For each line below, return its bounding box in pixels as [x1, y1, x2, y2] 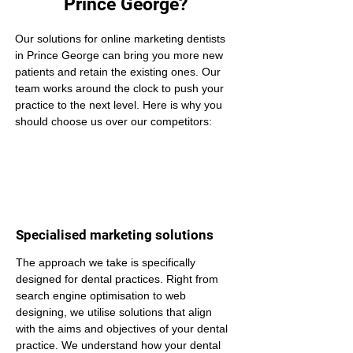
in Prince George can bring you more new [15, 49, 226, 61]
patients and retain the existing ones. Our [15, 65, 224, 78]
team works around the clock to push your [15, 82, 227, 95]
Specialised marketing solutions [16, 227, 214, 243]
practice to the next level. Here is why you [15, 98, 225, 111]
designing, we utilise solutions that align [16, 306, 215, 318]
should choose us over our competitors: [15, 115, 212, 128]
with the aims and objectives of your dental [16, 322, 231, 335]
